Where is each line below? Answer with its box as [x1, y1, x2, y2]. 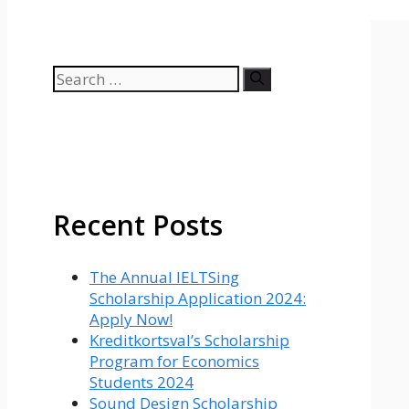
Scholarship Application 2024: [89, 288, 306, 309]
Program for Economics [89, 351, 259, 372]
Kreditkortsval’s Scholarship [89, 330, 289, 351]
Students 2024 [89, 372, 194, 393]
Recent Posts [53, 206, 223, 245]
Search [52, 65, 100, 87]
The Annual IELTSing [89, 267, 239, 288]
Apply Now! [89, 309, 173, 330]
